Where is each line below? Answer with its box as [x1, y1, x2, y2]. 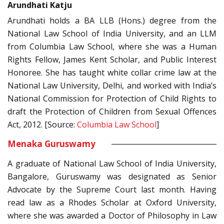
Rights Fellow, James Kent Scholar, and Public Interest [7, 54, 216, 65]
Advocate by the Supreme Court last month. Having [7, 184, 216, 195]
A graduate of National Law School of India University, [7, 158, 216, 169]
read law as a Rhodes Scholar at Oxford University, [7, 197, 216, 208]
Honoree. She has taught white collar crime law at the [7, 67, 216, 78]
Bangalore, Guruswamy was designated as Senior [7, 171, 216, 182]
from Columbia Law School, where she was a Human [7, 41, 216, 52]
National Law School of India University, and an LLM [7, 28, 216, 39]
